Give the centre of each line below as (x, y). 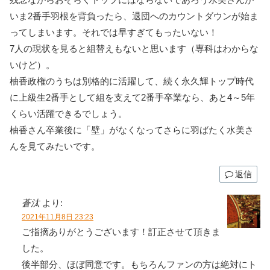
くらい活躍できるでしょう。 (68, 114)
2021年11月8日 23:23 (58, 217)
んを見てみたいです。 (55, 146)
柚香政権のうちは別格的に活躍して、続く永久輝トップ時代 (132, 81)
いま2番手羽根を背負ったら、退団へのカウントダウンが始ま (134, 16)
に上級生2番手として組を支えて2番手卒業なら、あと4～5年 (132, 98)
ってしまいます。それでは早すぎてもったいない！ (114, 33)
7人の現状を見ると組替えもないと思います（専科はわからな (134, 49)
